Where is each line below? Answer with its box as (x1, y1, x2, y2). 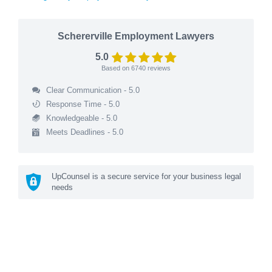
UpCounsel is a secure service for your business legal (52, 171, 241, 181)
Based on (101, 64, 131, 72)
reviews (146, 64, 171, 72)
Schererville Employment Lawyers (58, 30, 214, 41)
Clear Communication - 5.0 (46, 85, 140, 95)
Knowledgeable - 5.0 (46, 113, 117, 123)
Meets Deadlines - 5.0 (46, 127, 123, 137)
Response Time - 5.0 (46, 99, 120, 109)
